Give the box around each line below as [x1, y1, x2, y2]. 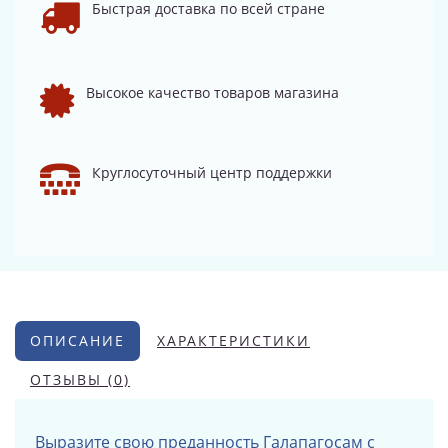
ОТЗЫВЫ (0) [30, 370, 130, 389]
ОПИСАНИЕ [30, 331, 125, 350]
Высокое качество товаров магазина [86, 83, 339, 102]
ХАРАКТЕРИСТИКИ [157, 331, 310, 350]
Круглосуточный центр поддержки [92, 163, 332, 182]
